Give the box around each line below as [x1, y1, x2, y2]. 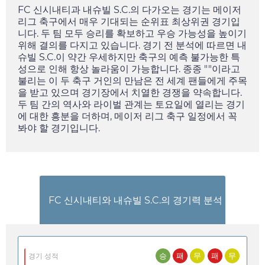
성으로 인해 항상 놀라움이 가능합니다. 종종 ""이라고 [18, 63, 240, 75]
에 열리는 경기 [183, 99, 245, 111]
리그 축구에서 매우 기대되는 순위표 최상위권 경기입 [18, 16, 240, 28]
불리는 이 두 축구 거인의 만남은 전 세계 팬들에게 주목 [18, 75, 247, 87]
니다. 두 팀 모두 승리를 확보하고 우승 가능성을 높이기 [18, 28, 247, 40]
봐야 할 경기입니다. [18, 122, 100, 134]
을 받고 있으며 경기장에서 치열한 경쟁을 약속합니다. [18, 87, 242, 99]
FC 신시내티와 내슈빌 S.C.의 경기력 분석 [49, 194, 222, 206]
